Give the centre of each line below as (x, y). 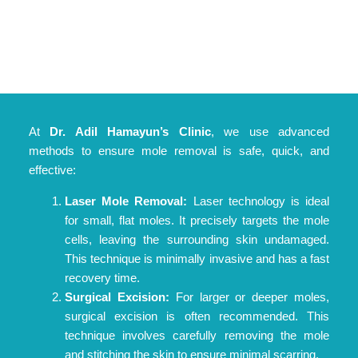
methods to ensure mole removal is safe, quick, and (179, 150)
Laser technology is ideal (261, 201)
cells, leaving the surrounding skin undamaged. (197, 239)
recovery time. (102, 277)
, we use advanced (270, 131)
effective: (52, 169)
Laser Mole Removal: (129, 201)
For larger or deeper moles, (253, 296)
